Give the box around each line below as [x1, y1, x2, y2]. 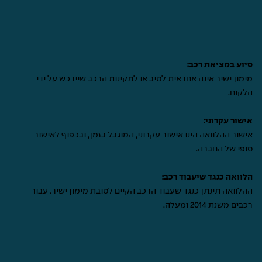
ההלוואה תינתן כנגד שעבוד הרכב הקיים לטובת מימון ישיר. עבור [31, 187, 253, 195]
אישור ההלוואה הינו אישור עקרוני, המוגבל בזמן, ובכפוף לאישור [34, 130, 253, 139]
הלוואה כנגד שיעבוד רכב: [162, 173, 253, 181]
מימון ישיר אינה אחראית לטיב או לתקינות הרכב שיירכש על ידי [36, 74, 253, 83]
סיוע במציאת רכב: [187, 60, 253, 69]
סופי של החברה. [196, 144, 253, 153]
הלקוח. [228, 88, 253, 97]
